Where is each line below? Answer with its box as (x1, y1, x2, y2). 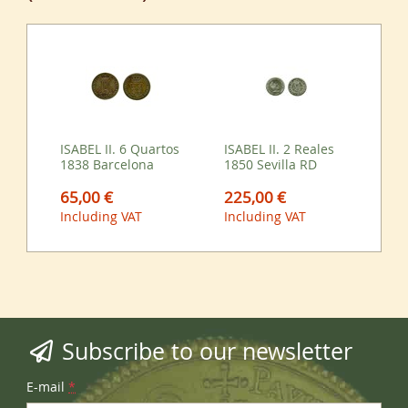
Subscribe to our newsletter (55, 335, 352, 366)
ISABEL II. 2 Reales (224, 140, 335, 158)
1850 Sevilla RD (224, 156, 318, 174)
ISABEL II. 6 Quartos (60, 140, 180, 158)
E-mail (26, 378, 66, 396)
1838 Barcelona (60, 156, 155, 174)
